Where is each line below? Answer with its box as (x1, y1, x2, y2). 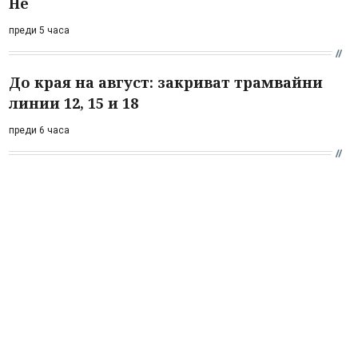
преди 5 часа (9, 24, 70, 36)
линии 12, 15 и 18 (9, 93, 138, 113)
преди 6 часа (9, 124, 70, 136)
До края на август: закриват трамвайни (9, 72, 323, 92)
